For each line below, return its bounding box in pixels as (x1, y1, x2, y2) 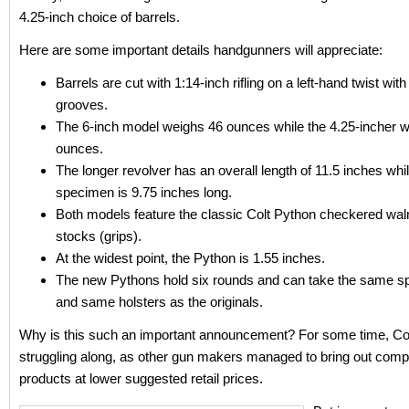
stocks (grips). (56, 228, 142, 244)
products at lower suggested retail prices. (19, 371, 263, 386)
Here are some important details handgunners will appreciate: (19, 42, 383, 58)
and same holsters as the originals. (56, 294, 263, 309)
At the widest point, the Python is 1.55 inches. (56, 250, 325, 266)
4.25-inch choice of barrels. (19, 9, 180, 25)
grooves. (56, 97, 108, 112)
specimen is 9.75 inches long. (56, 184, 232, 200)
